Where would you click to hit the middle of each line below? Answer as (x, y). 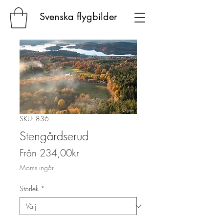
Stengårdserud (54, 136)
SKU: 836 (34, 119)
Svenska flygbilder (78, 17)
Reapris (94, 152)
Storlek (29, 188)
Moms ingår (37, 167)
